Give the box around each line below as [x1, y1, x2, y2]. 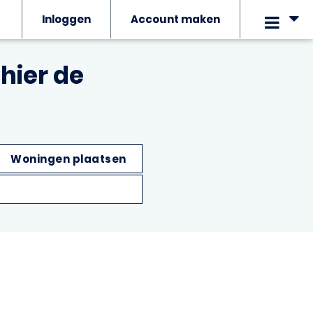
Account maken [131, 12, 220, 27]
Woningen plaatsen [10, 152, 126, 166]
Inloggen [42, 12, 91, 27]
